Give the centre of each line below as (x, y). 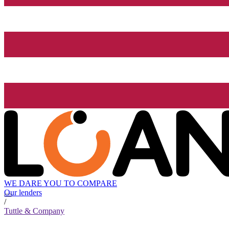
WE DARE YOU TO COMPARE (61, 184)
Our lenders (23, 193)
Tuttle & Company (34, 211)
